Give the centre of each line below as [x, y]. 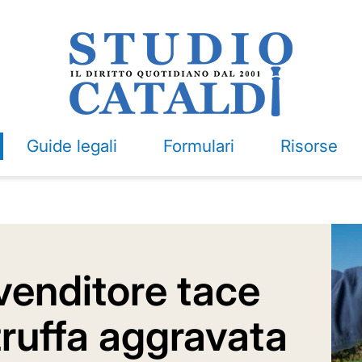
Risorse [309, 146]
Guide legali [72, 146]
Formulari [198, 146]
